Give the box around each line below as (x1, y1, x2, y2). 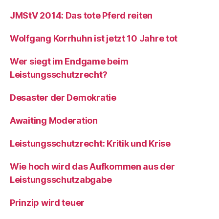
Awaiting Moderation (10, 115, 98, 126)
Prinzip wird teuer (10, 197, 85, 208)
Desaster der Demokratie (10, 92, 116, 103)
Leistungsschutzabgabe (10, 175, 112, 185)
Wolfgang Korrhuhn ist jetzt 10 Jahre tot (10, 33, 178, 44)
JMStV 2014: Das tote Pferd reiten (10, 10, 153, 21)
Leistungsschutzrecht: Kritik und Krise (10, 138, 171, 149)
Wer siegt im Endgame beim (10, 56, 129, 66)
